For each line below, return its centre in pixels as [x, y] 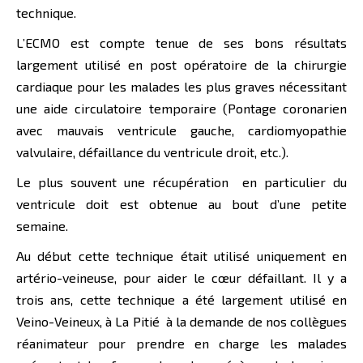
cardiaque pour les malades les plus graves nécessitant [181, 87]
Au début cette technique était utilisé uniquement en [181, 256]
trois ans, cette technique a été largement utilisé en [181, 300]
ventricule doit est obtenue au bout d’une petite [181, 204]
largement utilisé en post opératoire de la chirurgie [181, 65]
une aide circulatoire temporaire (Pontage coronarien [181, 109]
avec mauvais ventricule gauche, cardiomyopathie [181, 130]
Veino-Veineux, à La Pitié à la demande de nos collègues [181, 322]
